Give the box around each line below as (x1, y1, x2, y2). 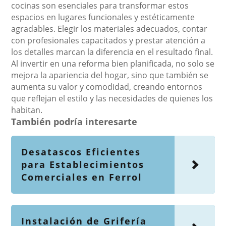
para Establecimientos (21, 158, 145, 171)
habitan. (11, 104, 43, 116)
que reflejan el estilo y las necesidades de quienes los (11, 92, 213, 104)
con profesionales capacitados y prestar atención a (11, 34, 206, 46)
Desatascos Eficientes (21, 145, 141, 158)
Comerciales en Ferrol (21, 171, 143, 183)
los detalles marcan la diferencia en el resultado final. (11, 46, 213, 58)
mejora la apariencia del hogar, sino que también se (11, 69, 209, 81)
